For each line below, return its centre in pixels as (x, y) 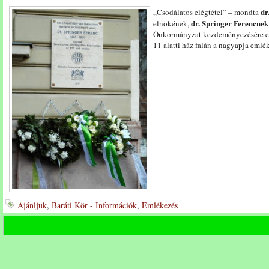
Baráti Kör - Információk (94, 205)
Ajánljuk (32, 205)
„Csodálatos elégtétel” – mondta (207, 12)
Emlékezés (160, 205)
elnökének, (172, 23)
